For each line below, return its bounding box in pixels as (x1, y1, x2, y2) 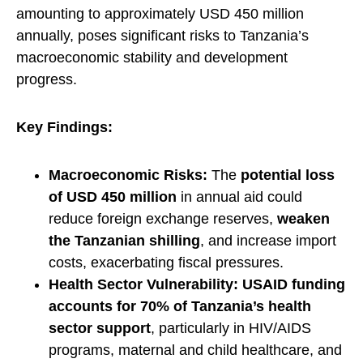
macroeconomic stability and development (16, 49, 288, 66)
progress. (16, 71, 77, 88)
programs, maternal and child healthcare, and (49, 342, 342, 359)
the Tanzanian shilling (49, 233, 200, 250)
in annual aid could (177, 189, 302, 206)
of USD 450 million (49, 189, 177, 206)
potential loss (241, 167, 335, 184)
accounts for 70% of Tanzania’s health (49, 298, 311, 315)
